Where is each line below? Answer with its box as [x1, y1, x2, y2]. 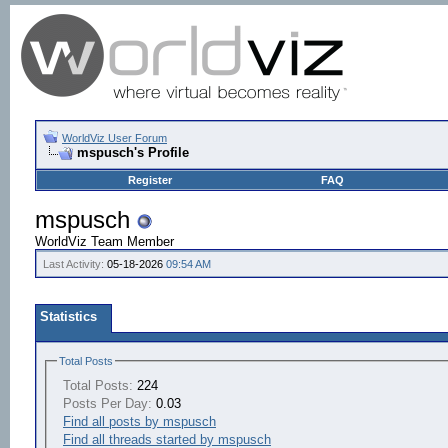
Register [127, 174, 172, 186]
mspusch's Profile [77, 145, 189, 160]
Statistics [40, 309, 97, 324]
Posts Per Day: [63, 395, 152, 411]
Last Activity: [43, 258, 104, 270]
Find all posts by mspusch [63, 413, 216, 429]
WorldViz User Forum [62, 132, 167, 144]
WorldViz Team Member [35, 234, 174, 249]
